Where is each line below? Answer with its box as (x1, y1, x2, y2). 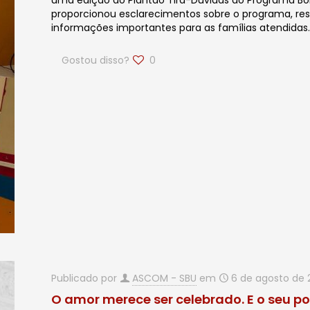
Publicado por (51, 271, 120, 285)
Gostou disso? (62, 53, 130, 67)
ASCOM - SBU (132, 271, 197, 285)
